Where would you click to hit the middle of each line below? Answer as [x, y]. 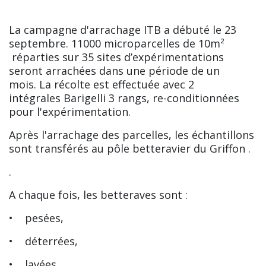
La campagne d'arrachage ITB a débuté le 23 [123, 30]
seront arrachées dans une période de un [114, 71]
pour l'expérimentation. [70, 112]
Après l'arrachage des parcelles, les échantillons [132, 135]
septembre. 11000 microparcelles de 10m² [117, 44]
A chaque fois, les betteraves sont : [98, 195]
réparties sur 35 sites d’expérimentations [116, 57]
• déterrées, [43, 241]
